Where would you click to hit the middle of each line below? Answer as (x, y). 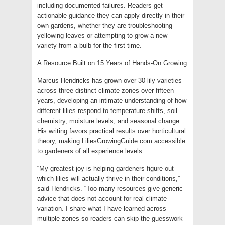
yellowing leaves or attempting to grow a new (102, 35)
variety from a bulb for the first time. (89, 45)
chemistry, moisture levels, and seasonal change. (109, 121)
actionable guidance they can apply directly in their (111, 15)
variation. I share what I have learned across (102, 208)
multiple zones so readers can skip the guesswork (110, 218)
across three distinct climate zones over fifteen (105, 90)
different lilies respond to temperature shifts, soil (107, 110)
